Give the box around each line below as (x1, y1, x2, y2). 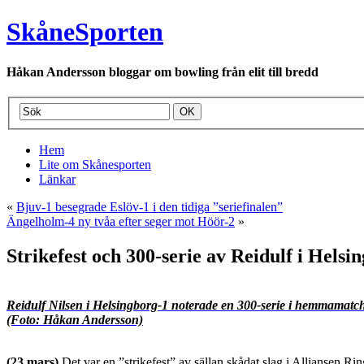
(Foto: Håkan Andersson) (6, 312, 143, 327)
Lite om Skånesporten (39, 157, 151, 171)
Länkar (39, 171, 76, 186)
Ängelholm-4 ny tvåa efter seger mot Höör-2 (6, 214, 235, 228)
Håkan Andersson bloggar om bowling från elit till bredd (6, 64, 318, 79)
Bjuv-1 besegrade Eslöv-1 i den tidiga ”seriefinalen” (16, 199, 283, 214)
